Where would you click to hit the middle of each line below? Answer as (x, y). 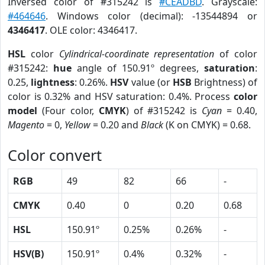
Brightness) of (224, 82)
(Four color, (68, 111)
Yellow (77, 125)
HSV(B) (28, 254)
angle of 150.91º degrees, (138, 68)
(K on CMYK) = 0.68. (207, 125)
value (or (151, 82)
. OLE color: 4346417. (91, 30)
